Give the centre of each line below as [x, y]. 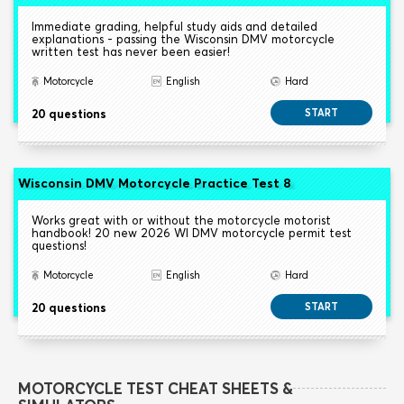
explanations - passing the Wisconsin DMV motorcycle [183, 39]
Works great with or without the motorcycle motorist [181, 220]
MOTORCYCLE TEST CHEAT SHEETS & [156, 389]
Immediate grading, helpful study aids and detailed [174, 27]
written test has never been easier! [131, 52]
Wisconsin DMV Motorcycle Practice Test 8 [154, 184]
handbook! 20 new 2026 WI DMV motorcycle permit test [192, 233]
